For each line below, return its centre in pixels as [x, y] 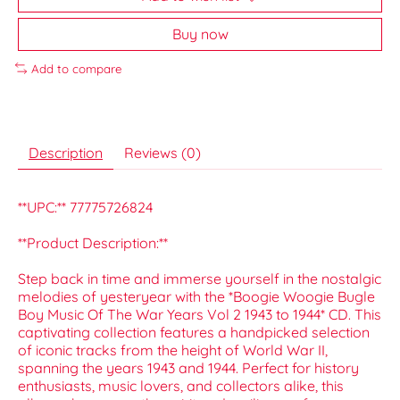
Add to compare [76, 68]
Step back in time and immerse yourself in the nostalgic [200, 279]
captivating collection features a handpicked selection [194, 333]
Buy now [200, 33]
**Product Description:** [93, 243]
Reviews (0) [162, 153]
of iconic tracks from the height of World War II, [173, 350]
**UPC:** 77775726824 [85, 208]
